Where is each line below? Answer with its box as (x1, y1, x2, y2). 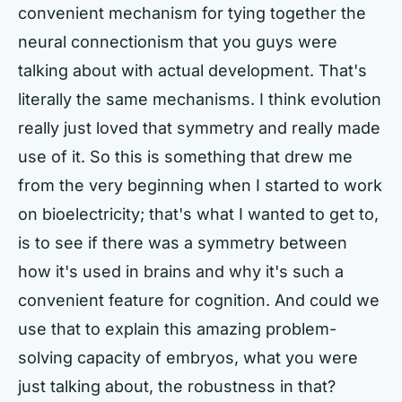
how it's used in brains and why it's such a (18, 262, 344, 281)
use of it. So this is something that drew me (18, 147, 353, 166)
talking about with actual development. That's (18, 61, 367, 80)
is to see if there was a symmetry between (18, 233, 347, 252)
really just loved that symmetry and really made (18, 118, 380, 137)
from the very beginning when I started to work (18, 176, 382, 195)
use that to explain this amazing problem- (18, 319, 336, 338)
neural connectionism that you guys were (18, 32, 337, 51)
